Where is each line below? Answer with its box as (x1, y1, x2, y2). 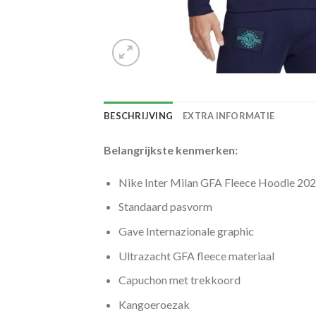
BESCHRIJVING (104, 110, 174, 121)
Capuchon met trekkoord (118, 273, 241, 287)
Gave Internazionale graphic (118, 224, 254, 238)
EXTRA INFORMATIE (183, 110, 275, 121)
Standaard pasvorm (118, 200, 212, 214)
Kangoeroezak (118, 297, 190, 311)
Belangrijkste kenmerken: (104, 143, 238, 157)
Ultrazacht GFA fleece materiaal (118, 248, 274, 262)
